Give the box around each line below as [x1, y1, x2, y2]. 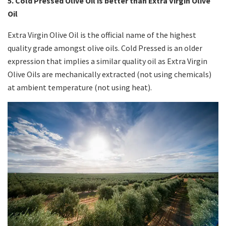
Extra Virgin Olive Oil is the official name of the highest [8, 30, 196, 40]
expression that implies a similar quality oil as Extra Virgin [8, 56, 207, 67]
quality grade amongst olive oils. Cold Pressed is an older [8, 43, 202, 53]
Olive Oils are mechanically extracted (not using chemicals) [8, 69, 211, 80]
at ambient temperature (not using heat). [8, 82, 152, 93]
